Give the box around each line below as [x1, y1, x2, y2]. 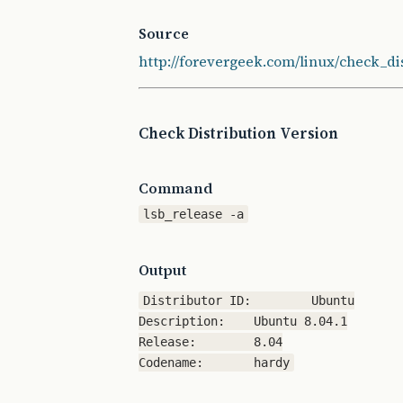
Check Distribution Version [139, 123, 338, 144]
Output [139, 260, 186, 280]
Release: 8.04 [139, 335, 196, 349]
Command [139, 178, 213, 198]
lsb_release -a [143, 207, 245, 221]
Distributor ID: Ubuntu [143, 293, 252, 308]
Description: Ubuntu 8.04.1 [139, 314, 225, 328]
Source [139, 23, 189, 43]
